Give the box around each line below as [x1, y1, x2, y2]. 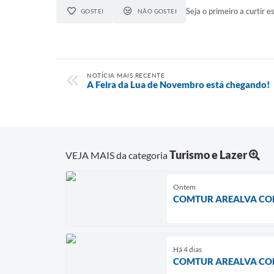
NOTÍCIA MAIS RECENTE [87, 72, 165, 80]
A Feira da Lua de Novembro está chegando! [87, 79, 270, 91]
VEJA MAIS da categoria [65, 149, 169, 161]
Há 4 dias [173, 245, 202, 254]
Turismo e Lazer [169, 148, 247, 162]
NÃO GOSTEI [137, 7, 177, 15]
